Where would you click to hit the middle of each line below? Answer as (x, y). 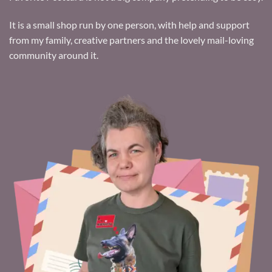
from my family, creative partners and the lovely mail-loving (131, 39)
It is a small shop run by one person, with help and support (129, 24)
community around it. (54, 55)
